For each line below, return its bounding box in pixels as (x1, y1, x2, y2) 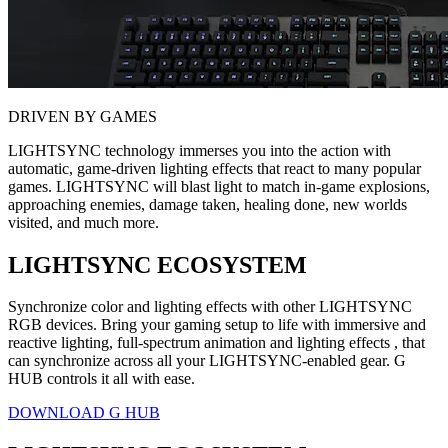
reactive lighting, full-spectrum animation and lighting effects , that (8, 334, 425, 352)
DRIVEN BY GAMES (8, 107, 157, 125)
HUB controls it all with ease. (8, 370, 195, 388)
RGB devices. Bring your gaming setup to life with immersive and (8, 316, 426, 334)
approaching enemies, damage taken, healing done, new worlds (8, 195, 407, 213)
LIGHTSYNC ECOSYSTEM (8, 251, 307, 278)
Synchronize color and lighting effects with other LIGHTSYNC (8, 298, 412, 316)
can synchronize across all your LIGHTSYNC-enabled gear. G (8, 352, 406, 370)
